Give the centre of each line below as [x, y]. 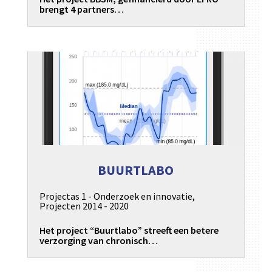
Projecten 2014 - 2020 [84, 206]
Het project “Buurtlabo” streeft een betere [129, 230]
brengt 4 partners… [81, 9]
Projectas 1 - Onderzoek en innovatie [116, 196]
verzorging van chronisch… [98, 240]
